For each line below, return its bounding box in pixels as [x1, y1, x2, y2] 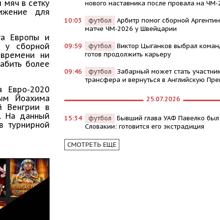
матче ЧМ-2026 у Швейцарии [84, 24, 177, 33]
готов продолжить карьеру [84, 50, 171, 58]
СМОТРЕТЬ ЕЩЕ [67, 140, 116, 149]
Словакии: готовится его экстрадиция [84, 122, 204, 131]
